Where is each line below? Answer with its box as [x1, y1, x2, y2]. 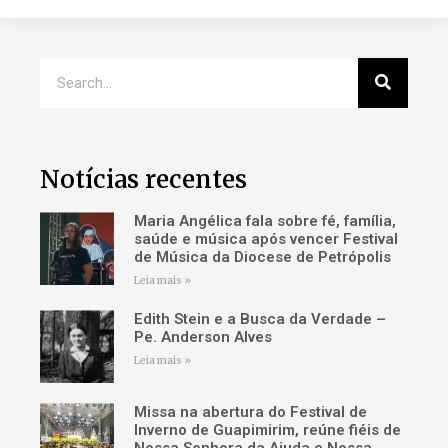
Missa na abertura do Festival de [133, 403, 367, 422]
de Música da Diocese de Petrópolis [133, 247, 391, 266]
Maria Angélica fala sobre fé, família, [133, 211, 396, 230]
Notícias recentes [40, 163, 247, 195]
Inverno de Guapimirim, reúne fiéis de [133, 421, 401, 440]
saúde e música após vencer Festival [133, 229, 398, 248]
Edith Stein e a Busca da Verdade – [133, 309, 386, 328]
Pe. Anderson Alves [133, 327, 272, 346]
